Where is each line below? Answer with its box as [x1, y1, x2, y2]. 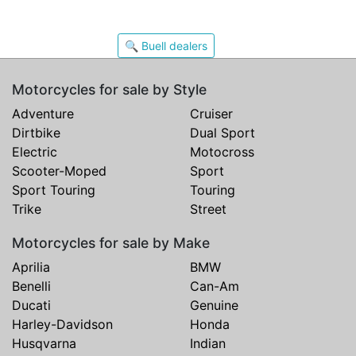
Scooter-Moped [12, 163, 106, 180]
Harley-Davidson [12, 316, 113, 333]
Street [190, 201, 226, 218]
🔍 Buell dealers [125, 39, 207, 53]
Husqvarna [12, 335, 76, 352]
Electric [12, 144, 57, 161]
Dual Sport [190, 125, 255, 141]
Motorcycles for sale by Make [12, 234, 210, 252]
